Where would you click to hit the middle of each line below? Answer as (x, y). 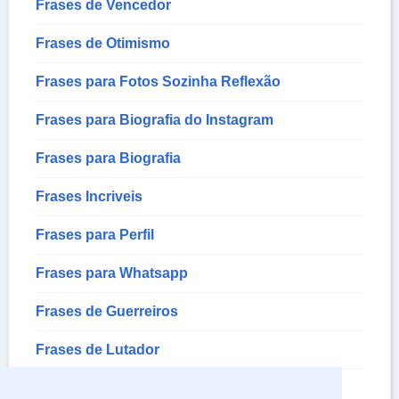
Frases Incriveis (89, 197)
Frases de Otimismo (103, 44)
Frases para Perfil (95, 235)
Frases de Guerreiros (107, 312)
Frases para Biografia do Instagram (155, 120)
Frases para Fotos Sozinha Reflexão (158, 82)
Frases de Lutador (98, 350)
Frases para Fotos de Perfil (126, 388)
